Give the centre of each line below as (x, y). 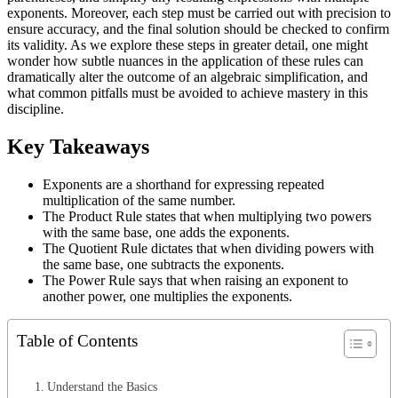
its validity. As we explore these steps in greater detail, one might (187, 45)
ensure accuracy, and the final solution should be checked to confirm (198, 29)
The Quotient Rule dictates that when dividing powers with (208, 249)
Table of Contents (77, 341)
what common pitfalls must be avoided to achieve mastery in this (187, 93)
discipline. (36, 109)
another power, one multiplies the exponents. (167, 297)
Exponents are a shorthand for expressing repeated (183, 185)
